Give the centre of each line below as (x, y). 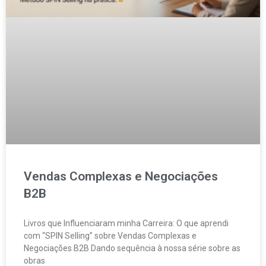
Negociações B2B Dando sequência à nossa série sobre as (132, 248)
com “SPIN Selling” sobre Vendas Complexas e (110, 235)
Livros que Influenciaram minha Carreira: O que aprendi (126, 223)
